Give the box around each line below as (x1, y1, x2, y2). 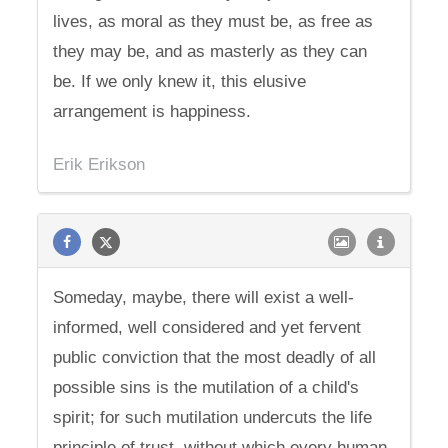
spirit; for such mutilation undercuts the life (53, 408, 373, 427)
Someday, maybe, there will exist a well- (53, 288, 355, 307)
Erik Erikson (53, 155, 146, 174)
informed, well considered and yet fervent (53, 318, 362, 337)
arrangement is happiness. (53, 102, 252, 121)
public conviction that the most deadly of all (53, 348, 377, 367)
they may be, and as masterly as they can (53, 42, 368, 61)
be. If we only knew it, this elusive (53, 72, 307, 91)
